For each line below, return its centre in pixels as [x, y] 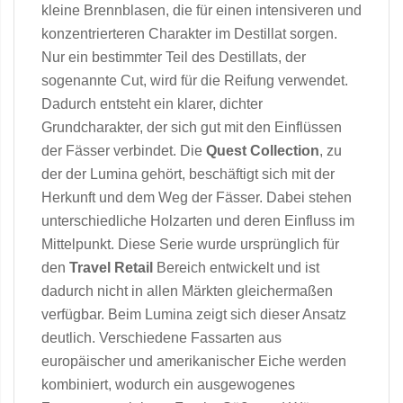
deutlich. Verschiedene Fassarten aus [161, 338]
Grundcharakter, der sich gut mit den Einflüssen [192, 127]
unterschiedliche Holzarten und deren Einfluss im [198, 221]
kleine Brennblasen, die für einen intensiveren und [201, 10]
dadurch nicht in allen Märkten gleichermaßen [187, 291]
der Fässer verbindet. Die [124, 151]
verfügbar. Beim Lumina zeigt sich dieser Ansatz [194, 314]
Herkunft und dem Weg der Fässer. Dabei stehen [197, 197]
